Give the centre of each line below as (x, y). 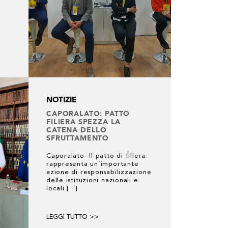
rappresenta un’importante (93, 164)
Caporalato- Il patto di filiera (96, 156)
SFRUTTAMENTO (78, 138)
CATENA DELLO (77, 130)
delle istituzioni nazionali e (92, 180)
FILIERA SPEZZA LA (84, 122)
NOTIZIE (61, 100)
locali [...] (62, 189)
